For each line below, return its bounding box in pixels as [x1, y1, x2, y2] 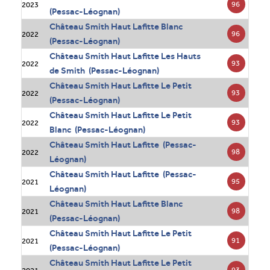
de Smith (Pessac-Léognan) [49, 65, 160, 77]
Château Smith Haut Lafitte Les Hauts [49, 51, 201, 62]
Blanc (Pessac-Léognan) [49, 124, 146, 136]
